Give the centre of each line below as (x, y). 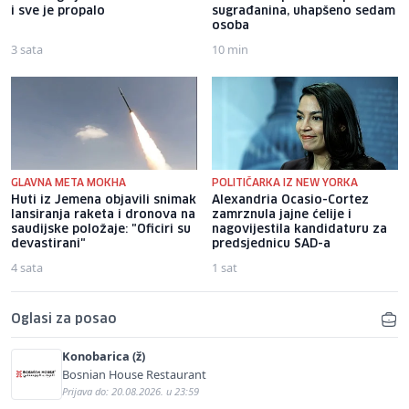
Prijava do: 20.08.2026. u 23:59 (131, 391)
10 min (230, 49)
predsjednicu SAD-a (271, 244)
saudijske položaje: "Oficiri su (101, 230)
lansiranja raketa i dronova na (103, 215)
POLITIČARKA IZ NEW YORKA (285, 183)
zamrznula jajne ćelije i (282, 215)
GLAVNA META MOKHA (68, 183)
